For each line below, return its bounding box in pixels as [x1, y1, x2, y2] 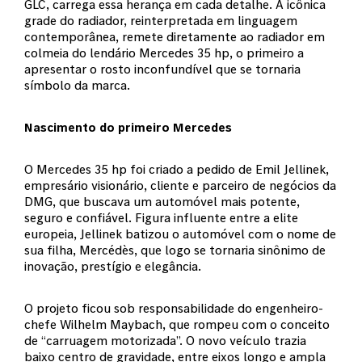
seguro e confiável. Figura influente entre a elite [24, 209, 298, 225]
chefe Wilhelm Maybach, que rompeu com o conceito [24, 316, 330, 332]
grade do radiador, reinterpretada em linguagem [24, 12, 297, 28]
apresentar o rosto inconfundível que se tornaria [24, 61, 301, 77]
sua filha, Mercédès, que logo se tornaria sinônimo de [24, 242, 326, 258]
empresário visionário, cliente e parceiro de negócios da [24, 177, 336, 193]
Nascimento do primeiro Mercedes [24, 119, 232, 135]
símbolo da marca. [24, 77, 130, 93]
